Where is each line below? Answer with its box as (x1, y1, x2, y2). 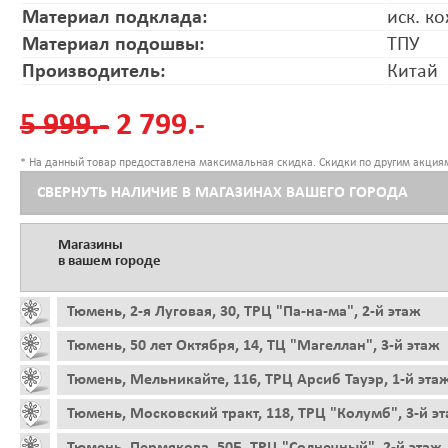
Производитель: (22, 61, 166, 82)
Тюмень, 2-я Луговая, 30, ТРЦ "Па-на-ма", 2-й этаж (67, 303, 421, 320)
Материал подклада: (22, 7, 208, 28)
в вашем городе (58, 253, 161, 269)
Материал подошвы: (22, 34, 205, 55)
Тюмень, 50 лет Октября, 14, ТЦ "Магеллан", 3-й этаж (67, 337, 440, 354)
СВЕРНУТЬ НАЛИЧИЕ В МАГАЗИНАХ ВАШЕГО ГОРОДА (37, 184, 408, 201)
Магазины (58, 237, 123, 253)
